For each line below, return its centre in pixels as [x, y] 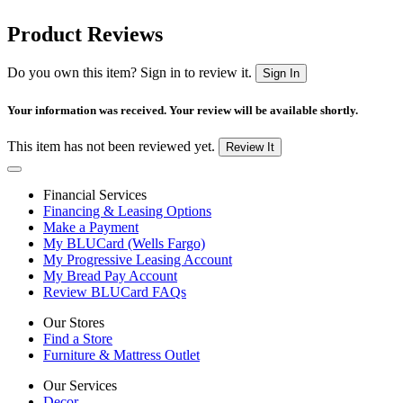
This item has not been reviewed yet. [111, 146]
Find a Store [78, 338]
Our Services [80, 385]
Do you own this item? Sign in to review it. [130, 73]
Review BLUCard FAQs [115, 291]
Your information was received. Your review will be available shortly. [183, 110]
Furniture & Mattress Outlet [121, 354]
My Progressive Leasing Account [138, 259]
